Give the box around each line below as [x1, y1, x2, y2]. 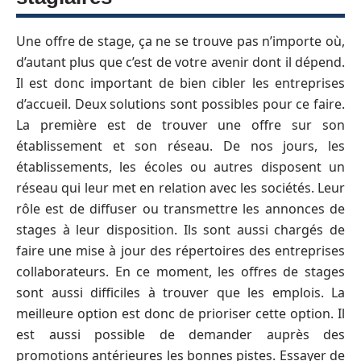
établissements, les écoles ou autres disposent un [16, 158, 345, 176]
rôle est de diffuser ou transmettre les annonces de [16, 200, 345, 218]
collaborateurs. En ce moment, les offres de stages [16, 263, 345, 280]
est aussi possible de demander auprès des [16, 326, 345, 343]
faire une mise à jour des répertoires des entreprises [16, 242, 345, 259]
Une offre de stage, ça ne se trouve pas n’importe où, [16, 32, 345, 50]
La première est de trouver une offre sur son [16, 116, 345, 134]
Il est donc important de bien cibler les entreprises [16, 74, 345, 92]
